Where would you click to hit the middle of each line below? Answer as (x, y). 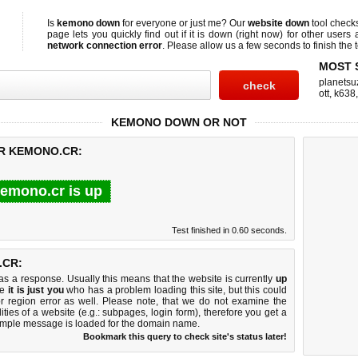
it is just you (36, 290)
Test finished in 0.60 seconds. (229, 230)
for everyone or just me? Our (184, 23)
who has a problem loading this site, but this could (175, 290)
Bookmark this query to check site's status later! (185, 336)
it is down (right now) (237, 34)
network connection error (105, 46)
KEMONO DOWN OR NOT (179, 122)
